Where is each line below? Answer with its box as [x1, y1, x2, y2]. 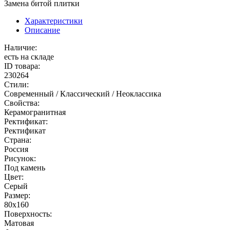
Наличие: [4, 43, 37, 52]
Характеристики [25, 16, 83, 25]
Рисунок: [4, 154, 36, 163]
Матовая [4, 218, 34, 227]
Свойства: [4, 98, 40, 107]
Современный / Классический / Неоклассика [4, 89, 161, 98]
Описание [25, 25, 60, 34]
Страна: [4, 135, 31, 144]
